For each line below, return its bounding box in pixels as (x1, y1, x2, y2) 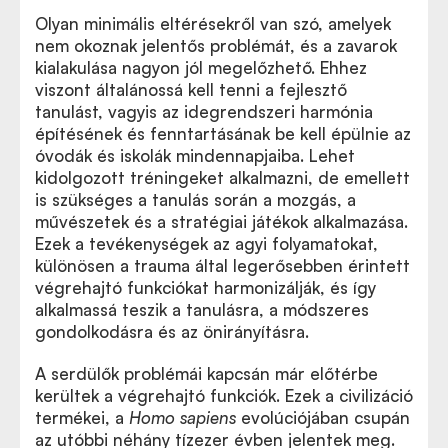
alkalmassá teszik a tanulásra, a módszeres (35, 299, 369, 320)
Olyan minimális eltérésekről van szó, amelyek (35, 13, 391, 34)
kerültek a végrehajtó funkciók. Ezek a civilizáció (35, 385, 413, 406)
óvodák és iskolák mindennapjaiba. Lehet (35, 145, 355, 166)
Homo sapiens (129, 407, 236, 428)
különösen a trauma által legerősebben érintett (35, 255, 410, 276)
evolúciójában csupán (236, 407, 410, 428)
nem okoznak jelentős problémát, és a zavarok (35, 35, 397, 56)
